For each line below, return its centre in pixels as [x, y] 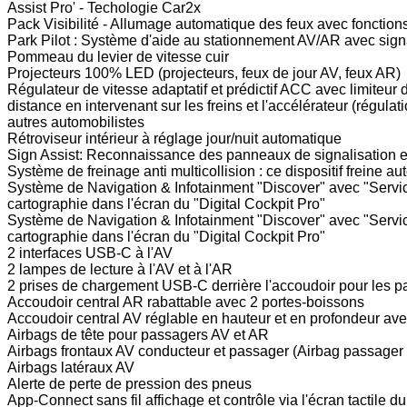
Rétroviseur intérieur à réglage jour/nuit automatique [174, 138]
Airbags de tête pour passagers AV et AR [138, 334]
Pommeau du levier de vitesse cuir [118, 56]
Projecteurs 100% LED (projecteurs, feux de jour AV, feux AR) [204, 73]
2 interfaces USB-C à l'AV [90, 253]
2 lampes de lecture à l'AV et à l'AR [120, 269]
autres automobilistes [76, 122]
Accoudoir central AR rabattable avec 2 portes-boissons [186, 302]
